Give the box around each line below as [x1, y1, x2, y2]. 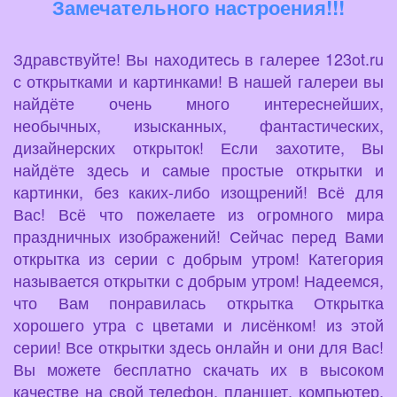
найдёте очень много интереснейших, [13, 91, 384, 115]
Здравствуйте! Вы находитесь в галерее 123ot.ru [13, 47, 384, 71]
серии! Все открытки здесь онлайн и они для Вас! [13, 335, 384, 359]
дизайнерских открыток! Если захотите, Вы [13, 136, 384, 160]
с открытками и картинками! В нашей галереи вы [13, 69, 384, 93]
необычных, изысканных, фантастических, [13, 113, 384, 137]
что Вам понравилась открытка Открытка [13, 291, 384, 315]
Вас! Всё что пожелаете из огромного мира [13, 202, 384, 226]
